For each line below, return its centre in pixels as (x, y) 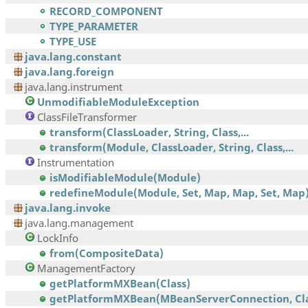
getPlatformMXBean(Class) (120, 284)
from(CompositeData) (107, 253)
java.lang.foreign (69, 72)
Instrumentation (76, 163)
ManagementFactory (86, 268)
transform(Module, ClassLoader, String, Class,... (172, 147)
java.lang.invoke (68, 208)
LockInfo (58, 238)
